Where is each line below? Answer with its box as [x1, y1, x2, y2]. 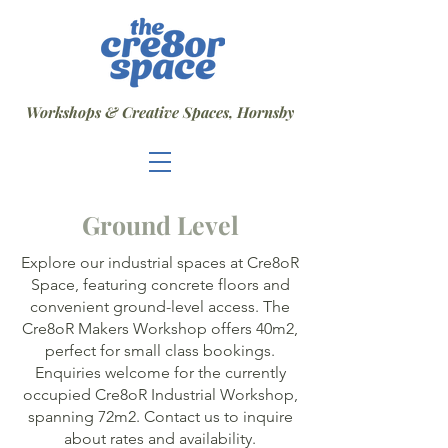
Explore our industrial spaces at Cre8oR [21, 253, 299, 272]
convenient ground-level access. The [30, 297, 290, 316]
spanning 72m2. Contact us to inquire [27, 407, 293, 426]
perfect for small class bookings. [45, 341, 275, 360]
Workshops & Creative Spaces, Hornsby [26, 102, 294, 122]
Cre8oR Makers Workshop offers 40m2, [22, 319, 298, 338]
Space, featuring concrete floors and [30, 275, 290, 294]
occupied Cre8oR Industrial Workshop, [22, 385, 298, 404]
